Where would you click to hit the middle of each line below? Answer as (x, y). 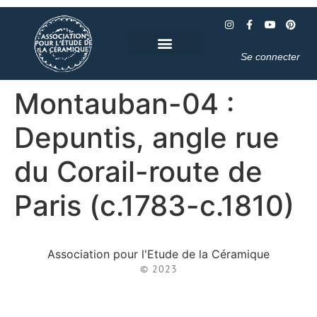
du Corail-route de (138, 171)
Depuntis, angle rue (147, 137)
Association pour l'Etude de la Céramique (158, 254)
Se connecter (270, 56)
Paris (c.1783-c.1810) (154, 205)
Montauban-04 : (124, 103)
